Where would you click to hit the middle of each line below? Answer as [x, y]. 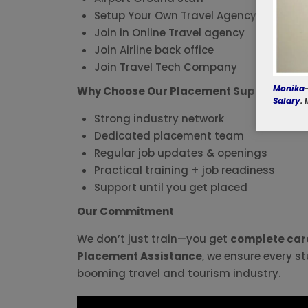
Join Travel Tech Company [166, 67]
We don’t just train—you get [154, 239]
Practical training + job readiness [185, 170]
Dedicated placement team [169, 136]
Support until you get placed [171, 187]
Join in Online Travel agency [169, 33]
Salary [287, 100]
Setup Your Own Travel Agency [175, 15]
